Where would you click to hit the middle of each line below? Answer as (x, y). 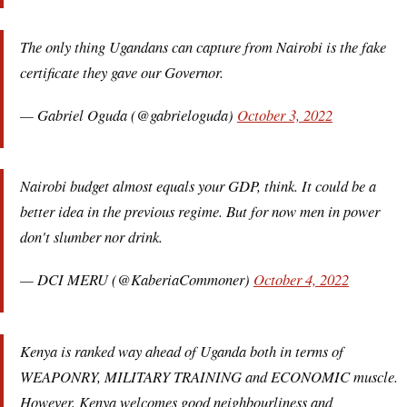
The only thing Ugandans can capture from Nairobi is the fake (203, 46)
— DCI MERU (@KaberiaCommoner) (137, 279)
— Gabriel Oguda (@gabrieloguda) (129, 114)
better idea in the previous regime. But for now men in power (200, 211)
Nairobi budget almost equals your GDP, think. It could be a (198, 186)
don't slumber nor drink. (91, 237)
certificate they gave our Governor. (122, 71)
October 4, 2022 (301, 279)
